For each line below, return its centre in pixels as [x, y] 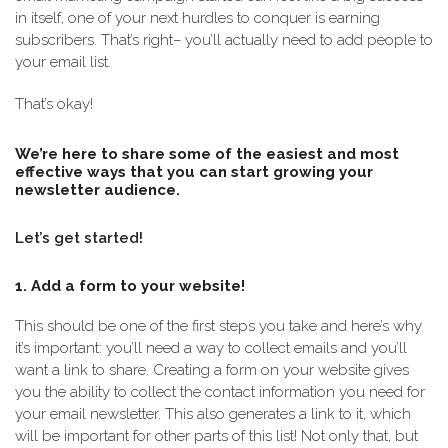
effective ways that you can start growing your [194, 172]
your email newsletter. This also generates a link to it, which [213, 414]
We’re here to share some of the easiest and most [207, 154]
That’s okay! [54, 104]
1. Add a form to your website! [130, 286]
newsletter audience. [97, 190]
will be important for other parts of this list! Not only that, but [216, 436]
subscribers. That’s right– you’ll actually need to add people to [224, 40]
